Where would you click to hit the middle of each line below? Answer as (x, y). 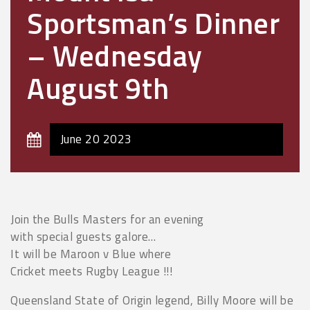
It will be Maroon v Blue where (91, 254)
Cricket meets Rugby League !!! (91, 272)
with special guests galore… (83, 237)
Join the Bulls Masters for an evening (107, 220)
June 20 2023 (96, 139)
